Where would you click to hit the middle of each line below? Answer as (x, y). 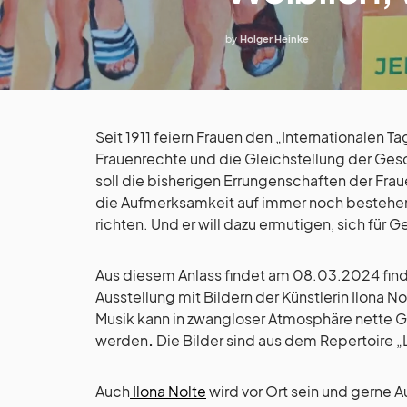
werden (122, 341)
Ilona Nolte (168, 392)
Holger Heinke (274, 39)
